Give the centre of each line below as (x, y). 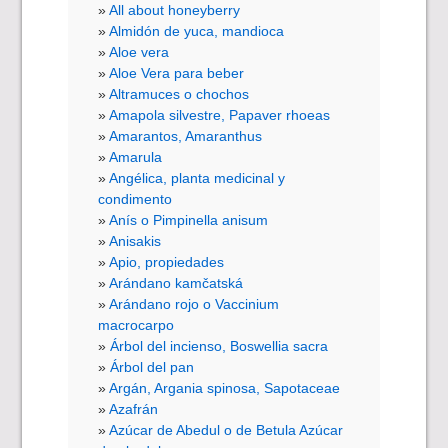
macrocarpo (136, 325)
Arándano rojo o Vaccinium (194, 304)
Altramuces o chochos (181, 94)
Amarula (136, 157)
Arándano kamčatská (176, 283)
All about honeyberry (175, 10)
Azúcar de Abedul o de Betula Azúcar (226, 430)
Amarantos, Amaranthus (186, 136)
